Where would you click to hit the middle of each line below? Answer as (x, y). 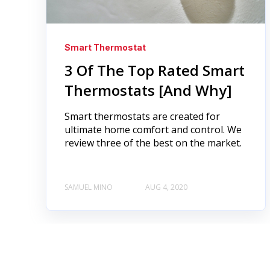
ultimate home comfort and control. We (153, 130)
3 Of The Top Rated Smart (155, 71)
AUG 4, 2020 (166, 187)
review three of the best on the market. (153, 143)
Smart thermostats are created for (142, 117)
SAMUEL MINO (89, 187)
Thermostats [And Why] (148, 90)
